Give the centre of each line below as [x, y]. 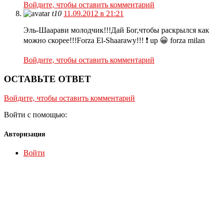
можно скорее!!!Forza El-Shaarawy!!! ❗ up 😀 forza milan [114, 41]
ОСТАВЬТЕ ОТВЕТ [47, 79]
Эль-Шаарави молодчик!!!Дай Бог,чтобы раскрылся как [116, 30]
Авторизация [25, 134]
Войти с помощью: [36, 114]
